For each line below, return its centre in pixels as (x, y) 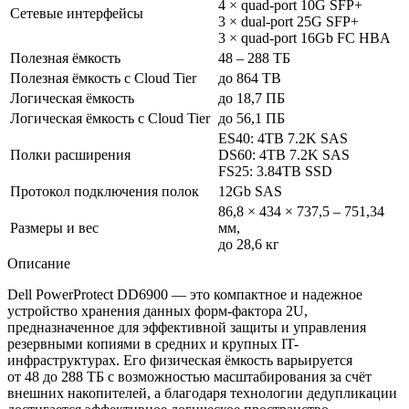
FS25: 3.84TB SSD (275, 171)
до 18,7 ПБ (252, 98)
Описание (39, 263)
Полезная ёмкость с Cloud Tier (103, 78)
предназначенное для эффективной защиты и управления (187, 327)
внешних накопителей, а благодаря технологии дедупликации (202, 393)
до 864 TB (250, 78)
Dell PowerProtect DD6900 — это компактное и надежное (185, 294)
